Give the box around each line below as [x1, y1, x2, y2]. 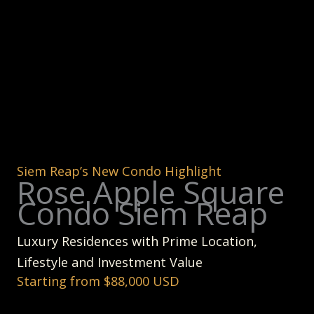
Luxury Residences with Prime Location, [17, 232, 257, 250]
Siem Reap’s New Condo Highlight [17, 162, 221, 179]
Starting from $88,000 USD [17, 272, 179, 289]
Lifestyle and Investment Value [17, 253, 203, 271]
